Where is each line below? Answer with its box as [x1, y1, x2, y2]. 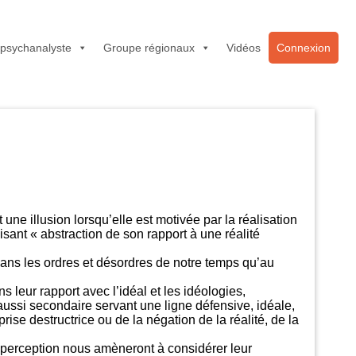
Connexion [277, 41, 331, 54]
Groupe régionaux [103, 41, 195, 54]
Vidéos [226, 41, 261, 54]
